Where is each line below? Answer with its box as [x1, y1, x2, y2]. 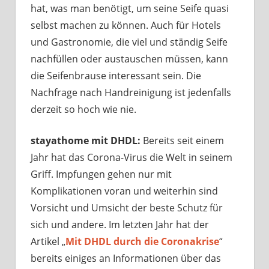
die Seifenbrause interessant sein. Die [31, 68, 201, 82]
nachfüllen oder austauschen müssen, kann [31, 52, 228, 65]
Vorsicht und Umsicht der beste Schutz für [31, 201, 223, 214]
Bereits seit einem [141, 133, 224, 147]
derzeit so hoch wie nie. [31, 102, 136, 116]
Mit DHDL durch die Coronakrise [65, 234, 219, 248]
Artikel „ [31, 234, 65, 248]
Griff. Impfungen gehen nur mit [31, 167, 172, 181]
